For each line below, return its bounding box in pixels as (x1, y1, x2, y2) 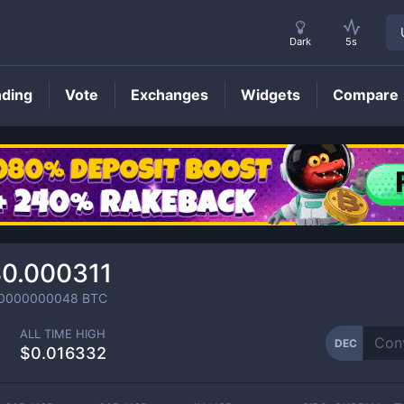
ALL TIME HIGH (20, 326, 106, 341)
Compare (333, 86, 399, 104)
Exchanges (131, 86, 208, 104)
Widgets (241, 86, 300, 104)
